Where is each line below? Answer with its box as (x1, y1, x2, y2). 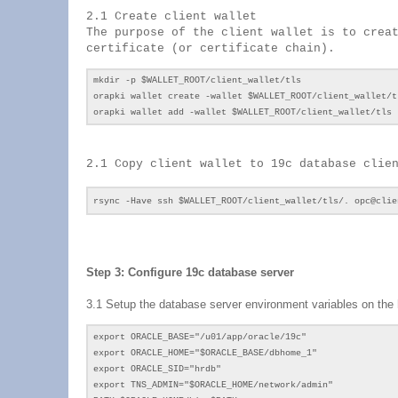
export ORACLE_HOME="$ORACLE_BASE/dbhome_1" (93, 348, 317, 358)
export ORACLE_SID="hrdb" (93, 364, 221, 374)
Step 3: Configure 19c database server (86, 266, 294, 279)
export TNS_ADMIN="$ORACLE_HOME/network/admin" (93, 380, 333, 390)
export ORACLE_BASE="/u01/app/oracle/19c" (93, 332, 306, 342)
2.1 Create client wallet (86, 10, 257, 23)
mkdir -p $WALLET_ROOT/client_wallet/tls (93, 76, 301, 85)
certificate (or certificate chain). (86, 42, 335, 55)
